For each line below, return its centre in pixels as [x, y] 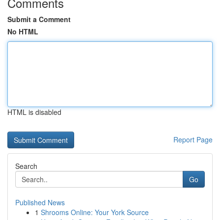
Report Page [193, 139]
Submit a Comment [39, 19]
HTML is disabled [34, 112]
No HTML [23, 31]
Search [26, 166]
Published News [40, 202]
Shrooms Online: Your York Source [95, 212]
